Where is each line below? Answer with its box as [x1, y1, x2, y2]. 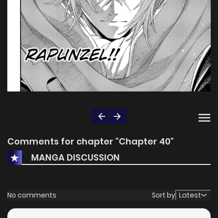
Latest [179, 190, 201, 200]
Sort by [152, 190, 175, 200]
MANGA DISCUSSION [31, 151, 120, 163]
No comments [7, 190, 56, 200]
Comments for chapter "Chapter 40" [7, 135, 174, 148]
